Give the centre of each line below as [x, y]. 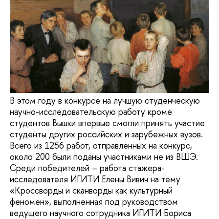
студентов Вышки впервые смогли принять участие [107, 123]
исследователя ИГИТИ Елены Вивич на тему [95, 179]
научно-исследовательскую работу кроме [91, 112]
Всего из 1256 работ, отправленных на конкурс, [101, 146]
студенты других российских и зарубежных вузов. [106, 134]
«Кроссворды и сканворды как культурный [91, 191]
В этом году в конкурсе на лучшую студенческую [105, 101]
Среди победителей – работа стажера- [87, 168]
